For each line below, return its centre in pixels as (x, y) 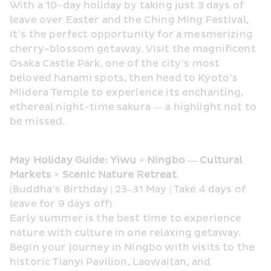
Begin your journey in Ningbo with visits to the (132, 247)
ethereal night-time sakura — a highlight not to (133, 107)
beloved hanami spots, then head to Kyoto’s (124, 78)
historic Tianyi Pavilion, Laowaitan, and (110, 262)
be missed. (38, 122)
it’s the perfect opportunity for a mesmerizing (131, 34)
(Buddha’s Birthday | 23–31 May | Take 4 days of (128, 189)
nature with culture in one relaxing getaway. (126, 233)
